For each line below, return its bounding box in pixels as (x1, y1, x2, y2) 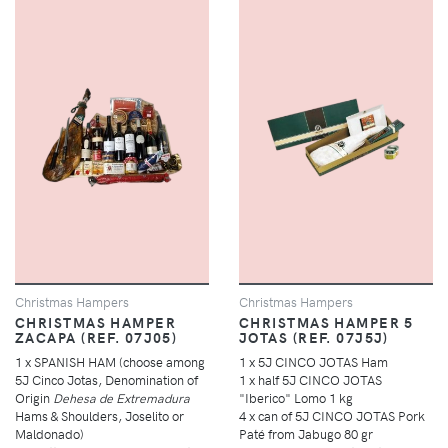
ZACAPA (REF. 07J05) (15, 327, 178, 348)
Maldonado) (15, 425, 84, 443)
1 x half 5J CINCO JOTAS (239, 371, 382, 389)
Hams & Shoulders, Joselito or (15, 407, 184, 425)
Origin (15, 389, 53, 407)
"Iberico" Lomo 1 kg (239, 389, 353, 407)
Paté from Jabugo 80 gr (239, 425, 373, 443)
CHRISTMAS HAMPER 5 (239, 312, 414, 333)
